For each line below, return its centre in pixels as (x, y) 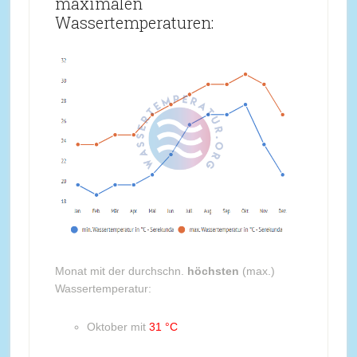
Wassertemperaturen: (134, 22)
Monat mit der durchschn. (121, 271)
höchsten (213, 271)
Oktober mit (118, 326)
